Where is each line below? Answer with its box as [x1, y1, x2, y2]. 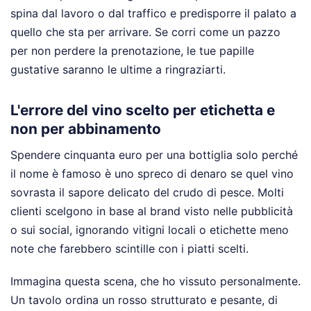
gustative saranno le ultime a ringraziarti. [10, 62, 226, 77]
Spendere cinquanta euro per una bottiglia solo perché [10, 147, 298, 162]
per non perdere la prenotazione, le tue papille [10, 44, 254, 58]
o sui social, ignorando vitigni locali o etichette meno [10, 222, 289, 237]
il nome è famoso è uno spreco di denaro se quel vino [10, 166, 294, 180]
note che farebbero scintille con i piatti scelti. [10, 241, 249, 255]
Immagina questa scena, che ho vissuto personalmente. [10, 274, 301, 288]
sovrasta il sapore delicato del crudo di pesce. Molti [10, 185, 284, 199]
